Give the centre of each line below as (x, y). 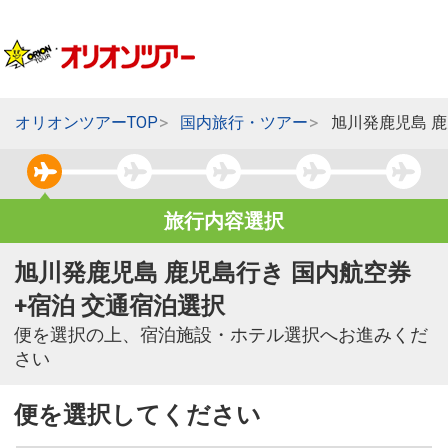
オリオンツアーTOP (86, 123)
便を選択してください (137, 415)
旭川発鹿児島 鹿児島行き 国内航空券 (212, 273)
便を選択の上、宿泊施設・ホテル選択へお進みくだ (221, 335)
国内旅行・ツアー (244, 123)
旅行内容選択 (224, 221)
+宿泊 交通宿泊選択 (119, 306)
